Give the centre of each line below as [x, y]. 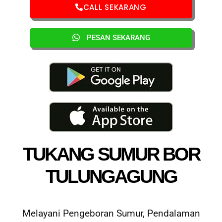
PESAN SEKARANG [118, 37]
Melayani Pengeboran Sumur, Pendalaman [111, 214]
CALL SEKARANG [115, 7]
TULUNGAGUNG [111, 176]
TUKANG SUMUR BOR [111, 154]
